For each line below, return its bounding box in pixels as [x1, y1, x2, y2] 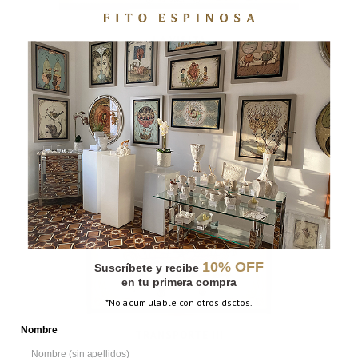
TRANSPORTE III [134, 328, 224, 342]
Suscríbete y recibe [94, 261, 202, 274]
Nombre [20, 324, 58, 336]
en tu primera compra [121, 275, 237, 288]
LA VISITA [152, 34, 206, 47]
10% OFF [201, 258, 264, 275]
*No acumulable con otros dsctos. [105, 296, 253, 308]
